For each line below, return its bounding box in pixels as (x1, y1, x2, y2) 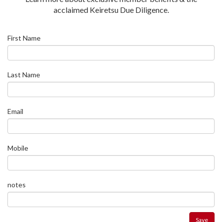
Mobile (7, 143, 28, 152)
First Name (7, 33, 41, 42)
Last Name (7, 70, 40, 79)
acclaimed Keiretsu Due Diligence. (53, 4, 169, 14)
